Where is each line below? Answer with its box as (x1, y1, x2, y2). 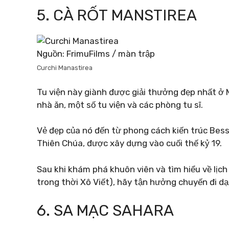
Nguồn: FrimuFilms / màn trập (37, 49, 155, 59)
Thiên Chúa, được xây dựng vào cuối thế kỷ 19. (37, 138, 222, 148)
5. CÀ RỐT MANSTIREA (37, 6, 197, 25)
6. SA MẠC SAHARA (37, 201, 174, 220)
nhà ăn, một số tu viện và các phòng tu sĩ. (37, 99, 203, 110)
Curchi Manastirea (37, 64, 93, 72)
